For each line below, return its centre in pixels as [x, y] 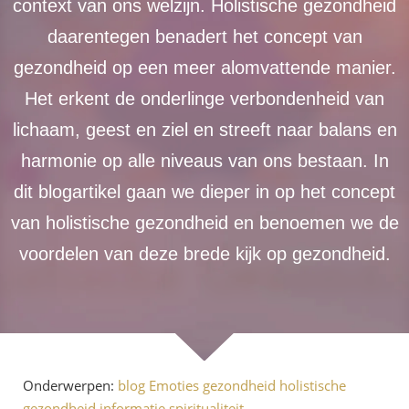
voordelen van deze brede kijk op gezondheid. [204, 254]
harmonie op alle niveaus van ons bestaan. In [204, 161]
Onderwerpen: [70, 385]
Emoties [174, 385]
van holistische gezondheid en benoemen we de [204, 223]
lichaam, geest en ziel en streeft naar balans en [204, 130]
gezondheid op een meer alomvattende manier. [204, 68]
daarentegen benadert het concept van [204, 37]
